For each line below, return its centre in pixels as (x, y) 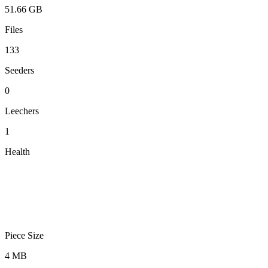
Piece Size (24, 236)
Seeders (19, 71)
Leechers (22, 111)
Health (17, 152)
